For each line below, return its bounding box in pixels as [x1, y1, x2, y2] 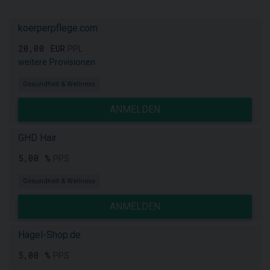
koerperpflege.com [18, 22, 98, 34]
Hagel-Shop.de [18, 229, 81, 240]
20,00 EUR [18, 43, 65, 54]
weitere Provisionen [18, 57, 95, 67]
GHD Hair [18, 132, 57, 143]
